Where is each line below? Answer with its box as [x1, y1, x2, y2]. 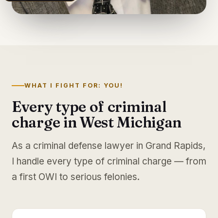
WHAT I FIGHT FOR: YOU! [24, 82, 123, 89]
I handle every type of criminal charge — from [12, 156, 206, 167]
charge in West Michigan [12, 113, 182, 131]
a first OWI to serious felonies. [12, 171, 140, 182]
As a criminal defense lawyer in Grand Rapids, [12, 140, 205, 151]
